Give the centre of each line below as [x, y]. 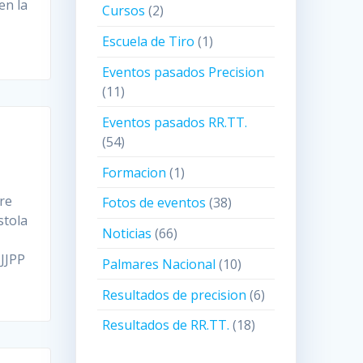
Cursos [124, 11]
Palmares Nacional [159, 264]
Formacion [135, 172]
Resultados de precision [175, 295]
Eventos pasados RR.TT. [175, 122]
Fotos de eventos [154, 203]
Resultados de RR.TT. [166, 325]
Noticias [127, 234]
